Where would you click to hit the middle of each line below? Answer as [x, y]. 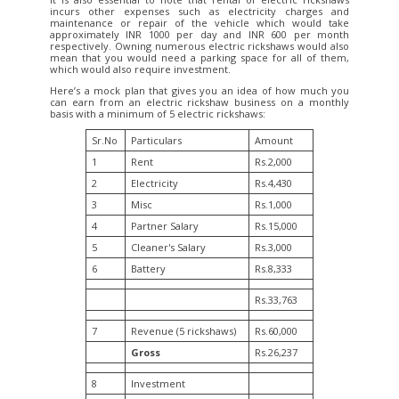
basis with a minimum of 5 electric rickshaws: [158, 113]
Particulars [156, 140]
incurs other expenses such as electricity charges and [199, 11]
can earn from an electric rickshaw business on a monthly [199, 102]
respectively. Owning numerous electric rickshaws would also [199, 45]
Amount [273, 140]
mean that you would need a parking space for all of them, [199, 57]
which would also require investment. [142, 69]
